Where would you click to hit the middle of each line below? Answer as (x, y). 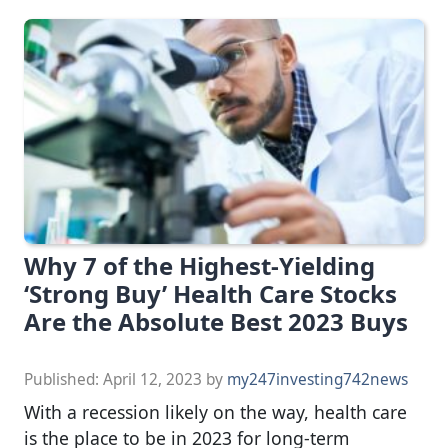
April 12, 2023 (152, 380)
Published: (63, 380)
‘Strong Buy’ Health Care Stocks (210, 294)
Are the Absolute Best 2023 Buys (216, 322)
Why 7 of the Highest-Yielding (199, 266)
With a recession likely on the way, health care (215, 412)
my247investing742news (317, 380)
